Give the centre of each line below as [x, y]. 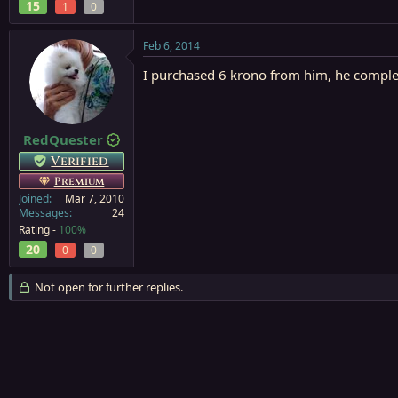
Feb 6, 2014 [171, 45]
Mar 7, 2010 [95, 199]
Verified [80, 161]
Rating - [39, 230]
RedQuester [63, 139]
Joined [34, 199]
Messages [44, 213]
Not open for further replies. [107, 287]
